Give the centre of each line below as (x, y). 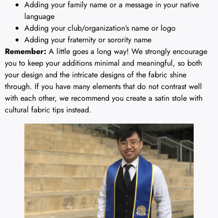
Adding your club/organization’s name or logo (100, 28)
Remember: (26, 52)
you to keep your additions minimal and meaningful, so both (103, 63)
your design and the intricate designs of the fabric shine (96, 75)
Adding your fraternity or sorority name (88, 40)
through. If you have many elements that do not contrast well (103, 87)
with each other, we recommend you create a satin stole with (104, 98)
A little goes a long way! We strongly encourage (127, 52)
